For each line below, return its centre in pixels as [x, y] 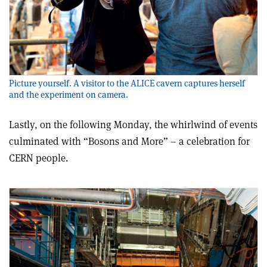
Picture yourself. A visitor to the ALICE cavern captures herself [127, 83]
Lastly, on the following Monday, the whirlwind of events [133, 125]
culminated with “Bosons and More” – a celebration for [129, 142]
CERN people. [38, 158]
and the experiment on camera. [69, 95]
